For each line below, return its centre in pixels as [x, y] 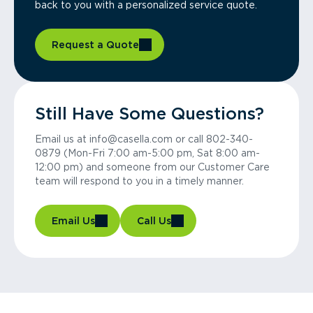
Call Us [154, 221]
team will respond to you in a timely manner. [139, 181]
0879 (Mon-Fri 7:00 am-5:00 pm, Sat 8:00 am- [147, 153]
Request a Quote [95, 45]
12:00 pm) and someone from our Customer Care [152, 167]
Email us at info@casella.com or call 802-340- [144, 139]
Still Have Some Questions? [150, 114]
